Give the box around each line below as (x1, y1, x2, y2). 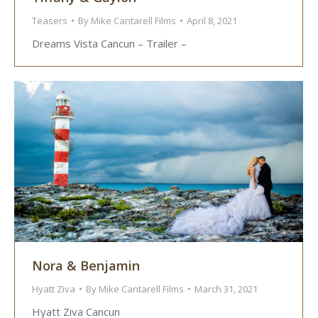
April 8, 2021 (187, 14, 237, 28)
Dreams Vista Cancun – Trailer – (32, 36, 187, 51)
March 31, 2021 (194, 283, 258, 296)
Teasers (32, 14, 67, 28)
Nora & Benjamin (32, 257, 140, 275)
